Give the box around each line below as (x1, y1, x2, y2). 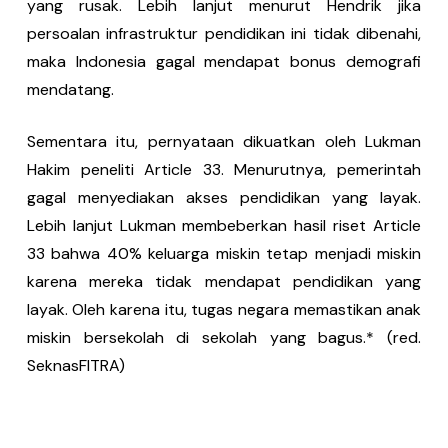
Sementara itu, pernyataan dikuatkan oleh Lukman (26, 130, 422, 152)
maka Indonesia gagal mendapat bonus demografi (26, 50, 422, 72)
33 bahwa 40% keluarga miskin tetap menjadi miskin (26, 242, 422, 264)
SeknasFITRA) (26, 354, 125, 376)
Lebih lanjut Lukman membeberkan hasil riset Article (26, 214, 422, 236)
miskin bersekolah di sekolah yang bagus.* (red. (26, 326, 422, 348)
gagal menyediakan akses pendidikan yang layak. (26, 186, 422, 208)
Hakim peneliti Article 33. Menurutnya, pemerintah (26, 158, 422, 180)
